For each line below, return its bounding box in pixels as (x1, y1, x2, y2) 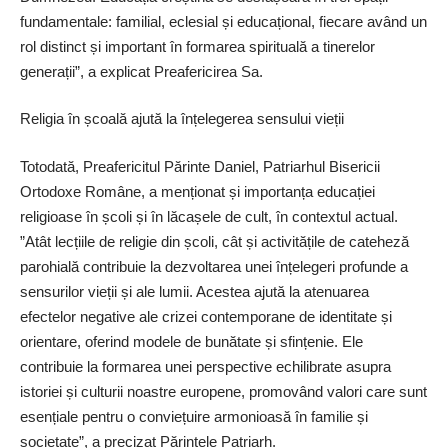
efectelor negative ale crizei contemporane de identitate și (20, 307, 392, 325)
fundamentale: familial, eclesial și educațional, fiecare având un (20, 12, 427, 30)
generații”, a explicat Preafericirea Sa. (20, 62, 263, 80)
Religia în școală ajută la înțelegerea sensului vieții (20, 110, 344, 128)
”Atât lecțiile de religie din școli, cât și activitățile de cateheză (20, 232, 409, 250)
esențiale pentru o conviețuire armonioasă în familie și (20, 407, 368, 425)
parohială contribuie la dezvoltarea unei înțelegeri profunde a (20, 257, 408, 275)
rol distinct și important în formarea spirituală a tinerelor (20, 37, 375, 55)
